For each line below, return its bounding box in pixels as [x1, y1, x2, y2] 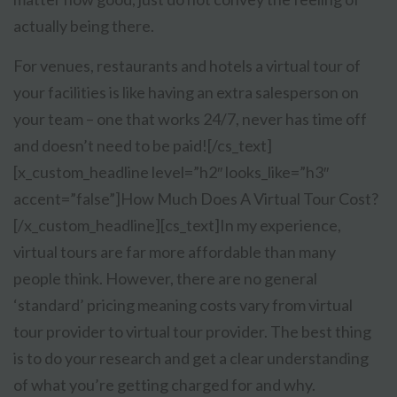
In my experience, [220, 215, 341, 236]
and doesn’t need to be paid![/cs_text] [13, 136, 272, 156]
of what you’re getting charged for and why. [13, 375, 315, 395]
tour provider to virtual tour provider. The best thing [13, 322, 371, 342]
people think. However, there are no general [13, 269, 317, 289]
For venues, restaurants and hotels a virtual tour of [13, 56, 361, 76]
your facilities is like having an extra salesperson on [13, 82, 359, 103]
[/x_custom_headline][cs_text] [13, 215, 220, 236]
